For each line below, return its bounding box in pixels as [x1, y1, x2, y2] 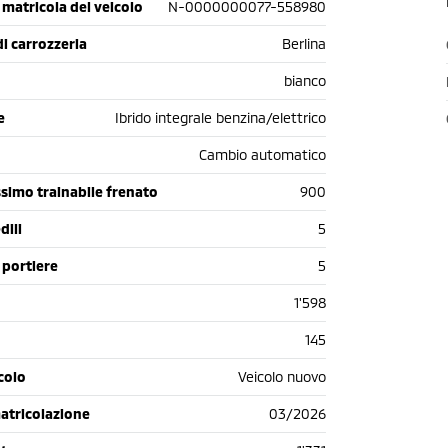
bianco [284, 72, 326, 89]
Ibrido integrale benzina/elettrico [115, 109, 326, 126]
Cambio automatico [199, 146, 326, 163]
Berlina [282, 35, 326, 52]
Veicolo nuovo [238, 368, 326, 385]
